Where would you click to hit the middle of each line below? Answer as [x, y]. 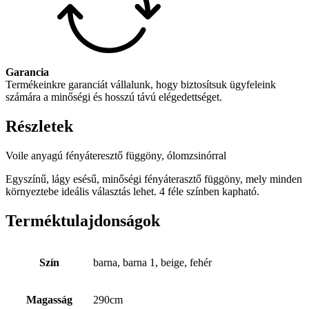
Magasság [49, 300]
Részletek [39, 126]
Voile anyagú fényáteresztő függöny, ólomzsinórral [116, 155]
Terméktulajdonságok [83, 220]
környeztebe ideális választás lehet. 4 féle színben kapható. [132, 191]
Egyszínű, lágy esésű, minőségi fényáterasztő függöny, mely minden [154, 179]
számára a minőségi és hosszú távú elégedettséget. [114, 97]
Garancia [27, 72]
